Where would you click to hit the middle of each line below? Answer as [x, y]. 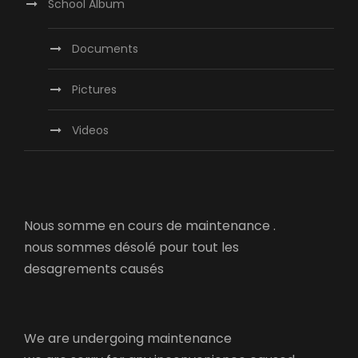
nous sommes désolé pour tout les [131, 248]
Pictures [94, 90]
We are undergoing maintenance [128, 339]
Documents [105, 49]
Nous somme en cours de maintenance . [150, 226]
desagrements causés [94, 269]
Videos [90, 131]
